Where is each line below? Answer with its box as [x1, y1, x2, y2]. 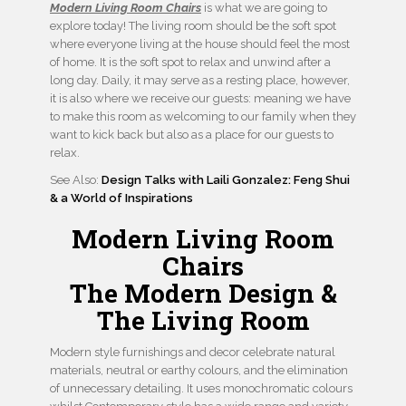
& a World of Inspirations [50, 191, 193, 206]
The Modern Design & [69, 276, 337, 311]
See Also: [50, 173, 101, 188]
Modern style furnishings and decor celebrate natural [50, 345, 335, 360]
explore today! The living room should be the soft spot [50, 19, 336, 34]
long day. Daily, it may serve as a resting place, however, [50, 73, 350, 88]
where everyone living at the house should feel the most [50, 37, 350, 52]
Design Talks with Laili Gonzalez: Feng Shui [101, 173, 350, 188]
